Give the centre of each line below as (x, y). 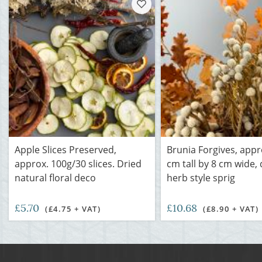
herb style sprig (201, 178)
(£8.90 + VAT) (231, 209)
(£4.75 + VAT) (73, 209)
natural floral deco (55, 178)
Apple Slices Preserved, (65, 150)
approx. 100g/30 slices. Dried (78, 164)
